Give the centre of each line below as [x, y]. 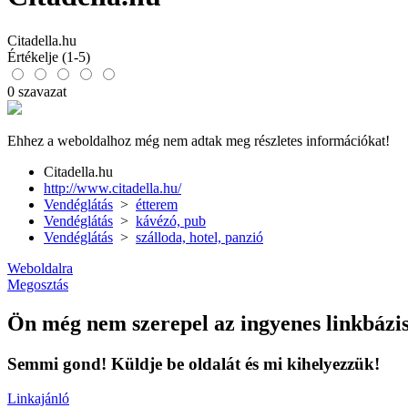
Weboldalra [40, 268]
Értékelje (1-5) [49, 56]
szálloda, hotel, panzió [199, 237]
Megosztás [38, 284]
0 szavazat [37, 91]
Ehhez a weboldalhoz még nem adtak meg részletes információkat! [199, 140]
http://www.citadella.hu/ [112, 188]
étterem [157, 204]
